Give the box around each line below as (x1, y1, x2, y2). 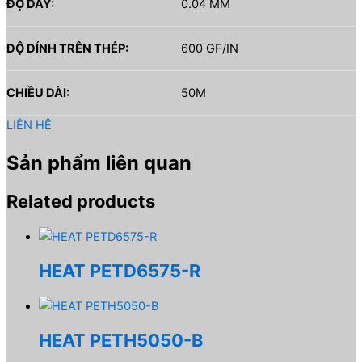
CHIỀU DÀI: (6, 86, 69, 101)
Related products (6, 191, 155, 213)
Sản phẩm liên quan (6, 151, 192, 175)
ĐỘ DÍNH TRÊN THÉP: (6, 41, 128, 57)
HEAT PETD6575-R (39, 260, 200, 282)
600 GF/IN (181, 41, 238, 57)
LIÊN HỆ (6, 118, 52, 133)
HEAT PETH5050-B (39, 330, 203, 351)
